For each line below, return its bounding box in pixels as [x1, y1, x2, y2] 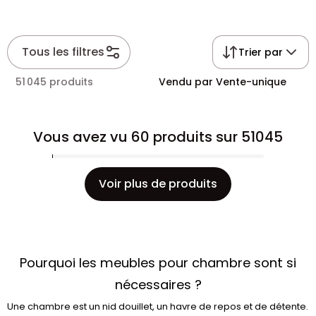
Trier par [238, 45, 283, 59]
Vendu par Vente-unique [159, 75, 286, 89]
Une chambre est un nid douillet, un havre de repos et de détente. [7, 300, 308, 313]
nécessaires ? [114, 276, 202, 293]
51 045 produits [16, 75, 93, 89]
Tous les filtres [22, 44, 104, 60]
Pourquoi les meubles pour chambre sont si [20, 254, 296, 272]
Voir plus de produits [99, 176, 217, 192]
